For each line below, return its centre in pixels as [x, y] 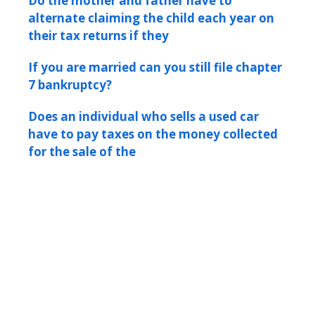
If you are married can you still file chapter [155, 67]
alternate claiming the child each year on [151, 18]
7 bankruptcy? [70, 85]
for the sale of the [82, 152]
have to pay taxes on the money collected [153, 134]
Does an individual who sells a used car [143, 116]
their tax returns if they [98, 36]
